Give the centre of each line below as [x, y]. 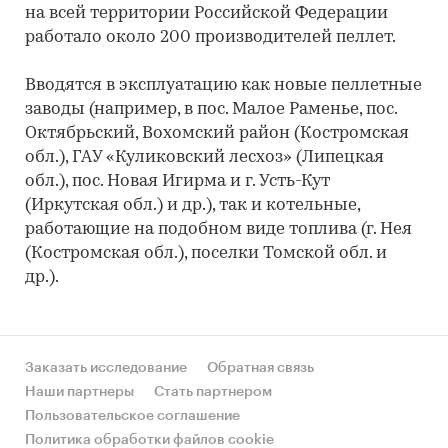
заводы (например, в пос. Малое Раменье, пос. [211, 109]
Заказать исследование [106, 368]
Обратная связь [260, 368]
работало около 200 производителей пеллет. [210, 37]
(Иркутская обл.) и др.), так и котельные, [192, 205]
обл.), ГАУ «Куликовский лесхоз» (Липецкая [204, 157]
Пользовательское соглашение [132, 416]
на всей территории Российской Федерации [206, 13]
